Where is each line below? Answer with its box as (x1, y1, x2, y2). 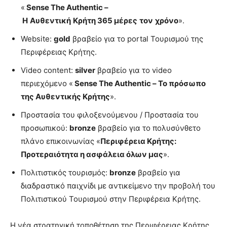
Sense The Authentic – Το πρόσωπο (73, 78, 206, 88)
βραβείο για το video (95, 65, 172, 75)
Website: (21, 33, 54, 44)
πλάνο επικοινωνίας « (21, 136, 100, 146)
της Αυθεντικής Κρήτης (21, 91, 110, 101)
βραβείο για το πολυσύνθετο (96, 123, 201, 133)
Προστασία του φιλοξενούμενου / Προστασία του (21, 109, 199, 120)
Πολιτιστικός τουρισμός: (21, 167, 109, 177)
